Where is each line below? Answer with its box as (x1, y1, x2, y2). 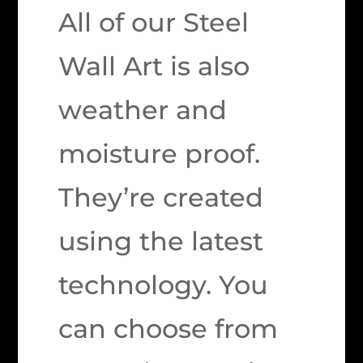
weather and (58, 94, 228, 126)
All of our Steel (58, 6, 250, 39)
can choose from (58, 313, 279, 345)
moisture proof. (58, 138, 261, 170)
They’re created (58, 181, 264, 214)
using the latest (58, 225, 264, 258)
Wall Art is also (58, 50, 250, 83)
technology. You (58, 269, 269, 301)
